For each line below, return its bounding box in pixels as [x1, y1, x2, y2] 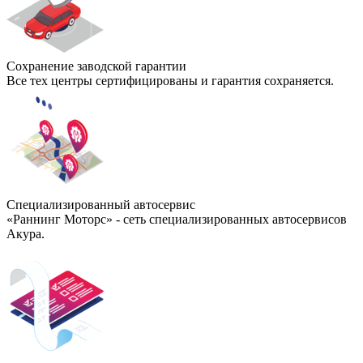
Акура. [6, 227, 45, 241]
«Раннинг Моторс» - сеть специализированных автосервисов [6, 212, 347, 227]
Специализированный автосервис [6, 198, 195, 212]
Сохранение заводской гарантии [6, 59, 186, 74]
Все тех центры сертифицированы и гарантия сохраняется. [6, 74, 334, 88]
